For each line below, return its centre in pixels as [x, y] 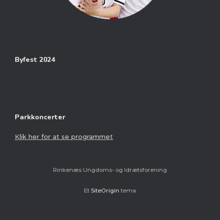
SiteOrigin [105, 190]
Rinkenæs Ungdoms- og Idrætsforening [110, 170]
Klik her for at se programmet [64, 136]
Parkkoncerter [40, 117]
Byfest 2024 [35, 60]
